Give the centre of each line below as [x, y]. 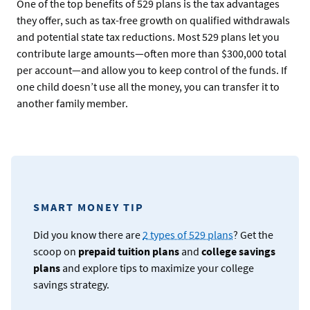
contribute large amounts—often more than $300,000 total [152, 53]
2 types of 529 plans [188, 234]
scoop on [56, 251]
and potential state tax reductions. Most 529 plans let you [148, 36]
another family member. [72, 103]
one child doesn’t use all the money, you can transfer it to [148, 86]
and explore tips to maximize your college [157, 267]
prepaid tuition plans [129, 251]
